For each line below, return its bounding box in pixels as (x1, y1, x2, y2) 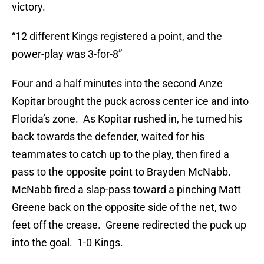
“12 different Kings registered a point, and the (12, 30, 222, 43)
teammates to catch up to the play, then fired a (12, 148, 229, 161)
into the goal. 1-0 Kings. (12, 236, 123, 249)
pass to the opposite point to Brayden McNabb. (12, 166, 233, 179)
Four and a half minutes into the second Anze (12, 77, 223, 90)
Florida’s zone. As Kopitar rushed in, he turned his (12, 113, 242, 126)
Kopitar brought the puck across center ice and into (12, 95, 249, 108)
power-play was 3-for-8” (12, 48, 122, 61)
